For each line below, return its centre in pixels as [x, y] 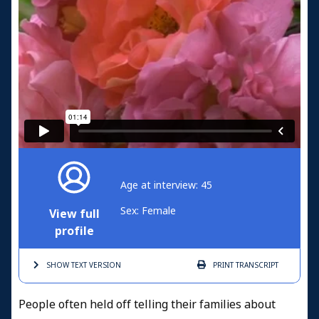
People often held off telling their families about [147, 304]
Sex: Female [148, 210]
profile [74, 231]
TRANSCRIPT [256, 265]
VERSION [104, 265]
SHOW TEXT [67, 265]
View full [74, 214]
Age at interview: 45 [166, 185]
